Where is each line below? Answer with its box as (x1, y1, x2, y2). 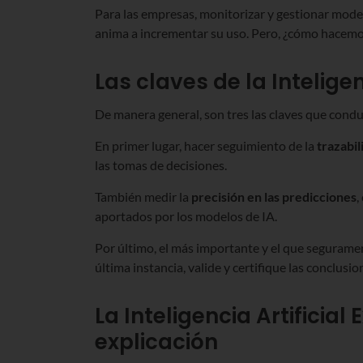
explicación (95, 327, 218, 357)
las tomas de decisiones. (95, 156, 227, 173)
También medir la (95, 188, 191, 204)
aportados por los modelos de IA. (95, 207, 277, 224)
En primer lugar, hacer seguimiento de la (95, 137, 317, 153)
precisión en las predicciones (191, 188, 357, 204)
